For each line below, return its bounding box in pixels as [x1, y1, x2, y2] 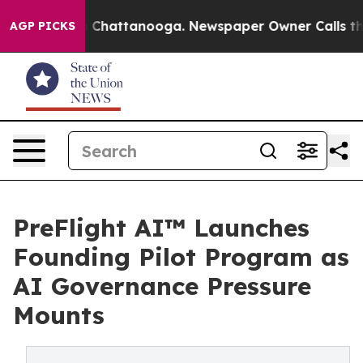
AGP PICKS [10, 19, 75, 33]
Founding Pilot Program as [13, 241, 349, 272]
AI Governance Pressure [13, 271, 311, 301]
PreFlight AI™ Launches [13, 212, 310, 243]
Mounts [13, 300, 105, 331]
